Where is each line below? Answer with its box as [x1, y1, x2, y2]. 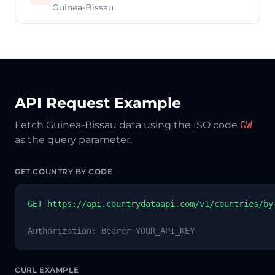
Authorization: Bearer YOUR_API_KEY [28, 226, 195, 236]
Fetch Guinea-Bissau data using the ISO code [15, 119, 240, 131]
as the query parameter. [15, 134, 132, 145]
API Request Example [15, 94, 181, 112]
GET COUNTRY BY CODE [15, 167, 113, 176]
